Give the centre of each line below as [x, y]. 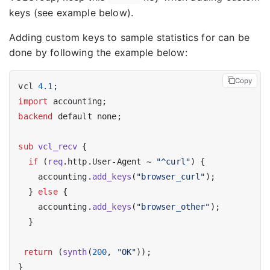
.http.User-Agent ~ [109, 161]
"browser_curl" [171, 176]
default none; [87, 116]
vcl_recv [58, 146]
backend [36, 116]
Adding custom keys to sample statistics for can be [130, 37]
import [33, 101]
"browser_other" [173, 206]
